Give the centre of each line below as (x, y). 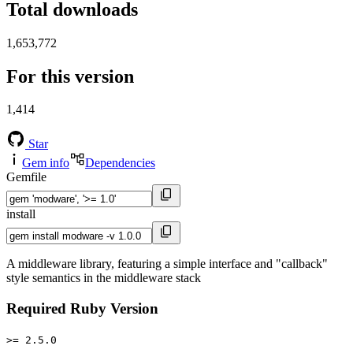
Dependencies (120, 163)
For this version (70, 76)
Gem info (46, 163)
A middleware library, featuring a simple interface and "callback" (167, 264)
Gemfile (26, 177)
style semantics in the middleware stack (104, 278)
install (21, 214)
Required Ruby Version (82, 309)
